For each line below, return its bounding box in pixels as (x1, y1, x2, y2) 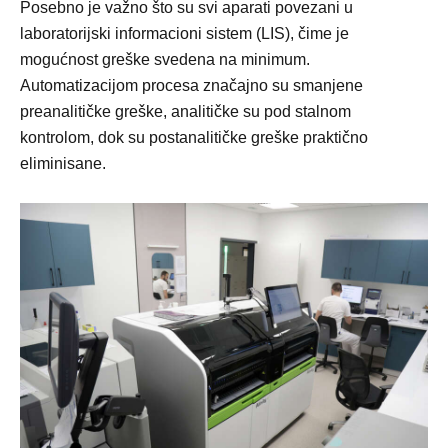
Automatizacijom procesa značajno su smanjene (20, 77, 363, 94)
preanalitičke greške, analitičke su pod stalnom (20, 103, 351, 120)
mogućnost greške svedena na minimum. (20, 51, 310, 68)
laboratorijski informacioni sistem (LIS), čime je (20, 25, 349, 42)
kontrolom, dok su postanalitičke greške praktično (20, 129, 368, 146)
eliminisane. (20, 155, 106, 172)
